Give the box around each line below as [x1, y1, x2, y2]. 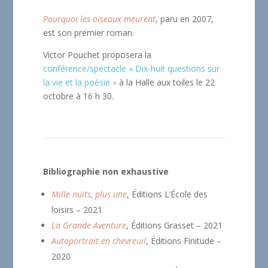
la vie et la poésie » [43, 76, 117, 88]
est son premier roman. [43, 26, 135, 38]
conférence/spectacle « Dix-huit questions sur [43, 62, 220, 74]
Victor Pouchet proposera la [43, 48, 152, 60]
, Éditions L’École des [127, 188, 208, 200]
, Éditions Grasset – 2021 [126, 219, 223, 231]
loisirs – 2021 [51, 203, 103, 215]
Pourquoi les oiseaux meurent [43, 13, 156, 25]
